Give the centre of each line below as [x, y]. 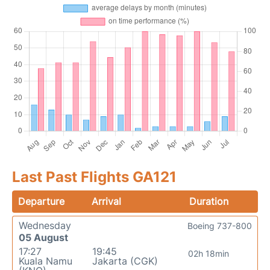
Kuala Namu [46, 261]
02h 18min [208, 254]
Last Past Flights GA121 [94, 177]
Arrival [107, 202]
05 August [43, 238]
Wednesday [45, 226]
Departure [41, 202]
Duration [209, 202]
